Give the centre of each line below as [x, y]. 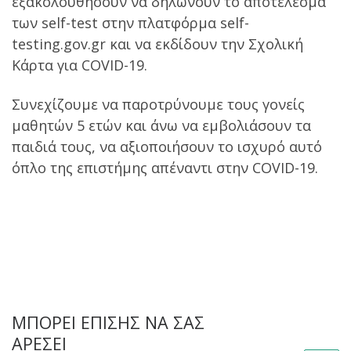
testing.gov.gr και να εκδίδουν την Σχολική [157, 44]
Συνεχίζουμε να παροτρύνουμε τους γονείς [158, 104]
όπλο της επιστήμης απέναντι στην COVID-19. [165, 167]
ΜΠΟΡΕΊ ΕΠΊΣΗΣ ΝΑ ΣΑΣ [108, 322]
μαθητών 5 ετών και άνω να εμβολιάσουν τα [161, 125]
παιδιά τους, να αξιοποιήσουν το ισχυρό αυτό [167, 146]
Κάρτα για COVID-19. [80, 65]
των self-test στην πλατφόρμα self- [130, 23]
